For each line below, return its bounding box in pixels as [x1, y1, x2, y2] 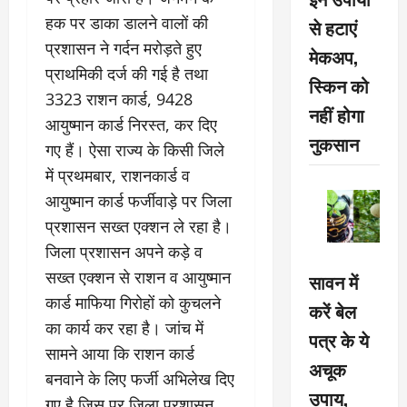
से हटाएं [308, 13, 357, 41]
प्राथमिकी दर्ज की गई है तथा [45, 62, 208, 84]
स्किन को [308, 71, 369, 99]
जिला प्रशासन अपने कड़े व [45, 240, 203, 263]
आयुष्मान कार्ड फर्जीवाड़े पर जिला [45, 189, 232, 212]
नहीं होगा [308, 100, 364, 128]
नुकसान [308, 129, 359, 157]
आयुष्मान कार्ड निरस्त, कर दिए [45, 113, 217, 135]
